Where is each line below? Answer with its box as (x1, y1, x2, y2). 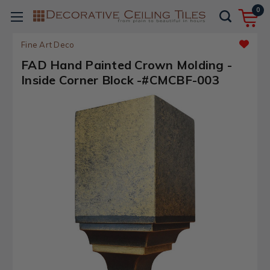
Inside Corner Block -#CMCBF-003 (21, 72, 219, 87)
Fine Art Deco (21, 40, 75, 49)
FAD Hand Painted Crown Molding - (21, 57, 232, 72)
